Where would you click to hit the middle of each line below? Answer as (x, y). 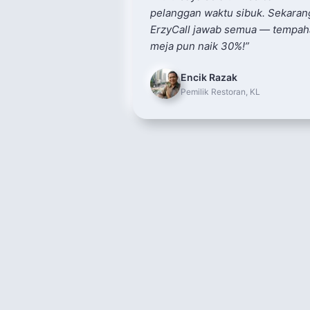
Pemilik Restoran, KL (220, 91)
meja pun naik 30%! (198, 46)
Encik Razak (209, 77)
